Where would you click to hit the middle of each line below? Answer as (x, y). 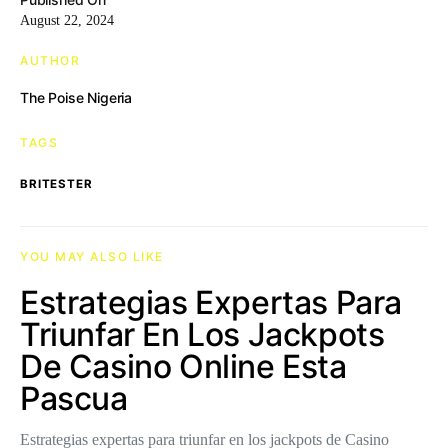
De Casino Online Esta (183, 366)
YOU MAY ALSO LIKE (92, 256)
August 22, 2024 (67, 20)
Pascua (74, 398)
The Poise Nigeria (76, 97)
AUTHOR (50, 60)
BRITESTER (56, 184)
